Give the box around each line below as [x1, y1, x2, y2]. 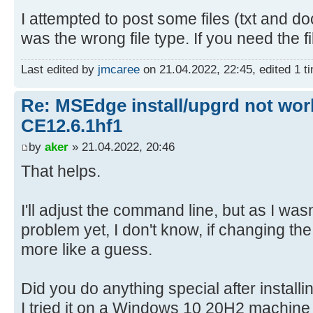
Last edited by [21, 62, 98, 77]
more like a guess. [21, 240, 152, 259]
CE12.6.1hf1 [21, 115, 122, 137]
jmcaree [98, 62, 140, 77]
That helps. [21, 161, 101, 180]
